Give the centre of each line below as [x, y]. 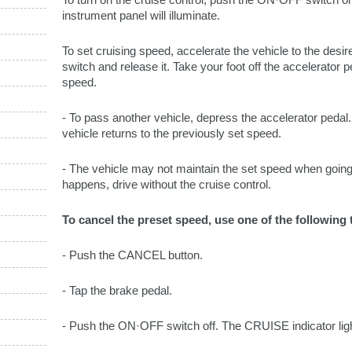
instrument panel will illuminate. [141, 15]
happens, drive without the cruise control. [167, 184]
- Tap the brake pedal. [117, 290]
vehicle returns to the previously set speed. [172, 133]
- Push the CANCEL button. [132, 255]
